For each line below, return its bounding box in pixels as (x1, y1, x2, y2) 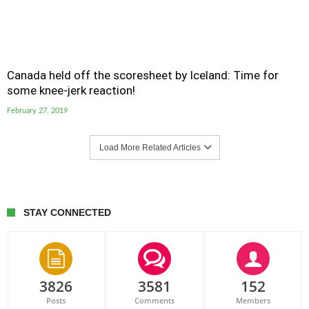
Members (235, 295, 270, 306)
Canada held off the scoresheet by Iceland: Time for (7, 68, 279, 82)
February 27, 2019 (7, 107, 68, 114)
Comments (134, 295, 175, 306)
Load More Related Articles (99, 143, 201, 152)
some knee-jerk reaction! (7, 83, 135, 97)
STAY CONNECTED (23, 207, 111, 218)
